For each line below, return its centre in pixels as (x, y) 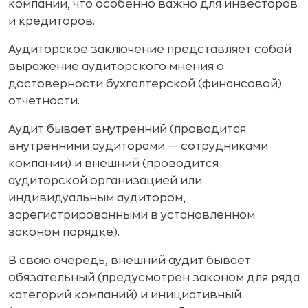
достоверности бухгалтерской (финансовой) (145, 84)
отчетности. (44, 101)
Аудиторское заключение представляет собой (150, 49)
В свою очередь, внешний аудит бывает (130, 261)
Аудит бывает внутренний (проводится (127, 129)
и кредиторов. (52, 21)
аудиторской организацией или (105, 181)
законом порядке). (64, 232)
